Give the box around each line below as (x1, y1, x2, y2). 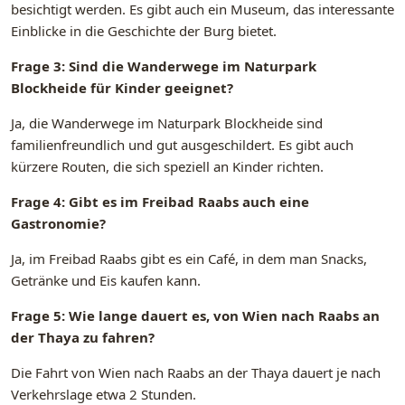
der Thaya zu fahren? (11, 328, 155, 347)
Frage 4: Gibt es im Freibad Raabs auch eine (11, 193, 309, 212)
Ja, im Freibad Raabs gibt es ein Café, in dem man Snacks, (11, 250, 367, 268)
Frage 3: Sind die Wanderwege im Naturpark (11, 57, 316, 76)
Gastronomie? (11, 214, 106, 233)
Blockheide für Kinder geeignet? (11, 79, 233, 98)
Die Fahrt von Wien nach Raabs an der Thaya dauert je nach (11, 363, 381, 382)
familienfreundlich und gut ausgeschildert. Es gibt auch (11, 136, 353, 155)
